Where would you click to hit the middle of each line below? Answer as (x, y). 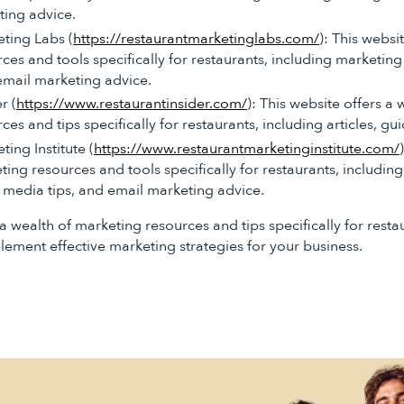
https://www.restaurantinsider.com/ (131, 104)
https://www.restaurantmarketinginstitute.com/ (246, 149)
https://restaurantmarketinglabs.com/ (196, 38)
